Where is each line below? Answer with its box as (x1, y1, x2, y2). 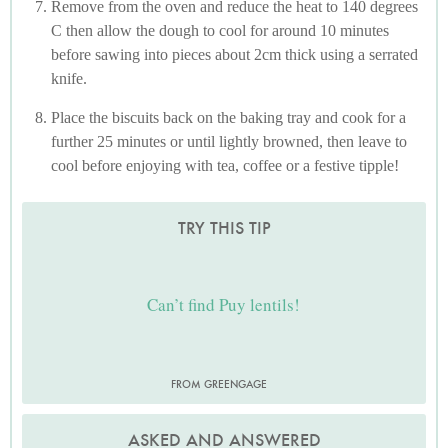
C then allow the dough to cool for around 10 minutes (51, 22, 389, 40)
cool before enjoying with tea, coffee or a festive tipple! (51, 157, 399, 175)
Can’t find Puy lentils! (147, 292, 301, 316)
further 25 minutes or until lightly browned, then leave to (51, 133, 407, 151)
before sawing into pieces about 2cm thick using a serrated (51, 46, 418, 64)
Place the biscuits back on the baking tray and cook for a (51, 109, 406, 127)
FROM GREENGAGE (171, 377, 267, 392)
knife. (51, 70, 87, 88)
